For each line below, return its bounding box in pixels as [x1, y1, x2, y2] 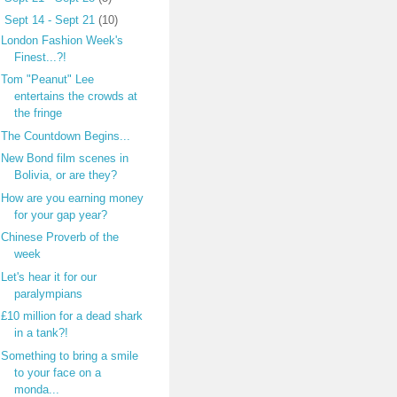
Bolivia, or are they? [13, 168, 117, 182]
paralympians [13, 286, 82, 300]
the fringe [13, 106, 62, 120]
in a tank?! [13, 326, 68, 339]
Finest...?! [13, 50, 66, 64]
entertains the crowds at [13, 90, 137, 103]
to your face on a [13, 365, 101, 379]
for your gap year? [13, 207, 107, 222]
